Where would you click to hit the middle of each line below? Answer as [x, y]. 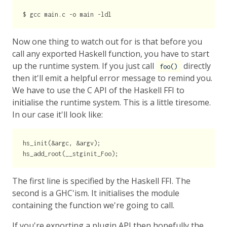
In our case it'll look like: [58, 115]
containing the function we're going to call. [93, 205]
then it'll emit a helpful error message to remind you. [112, 78]
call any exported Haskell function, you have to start [111, 54]
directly [196, 66]
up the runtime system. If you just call [84, 66]
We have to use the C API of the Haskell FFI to [98, 90]
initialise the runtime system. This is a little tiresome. [111, 103]
